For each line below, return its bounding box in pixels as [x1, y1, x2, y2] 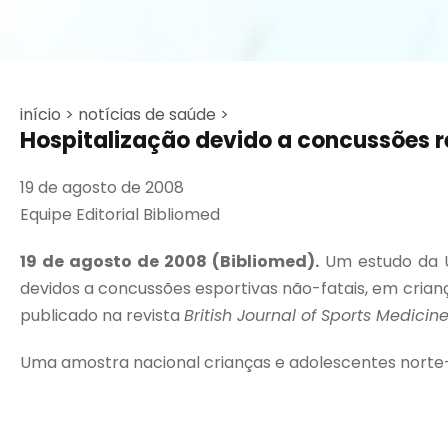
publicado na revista [20, 304, 184, 327]
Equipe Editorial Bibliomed [20, 203, 220, 226]
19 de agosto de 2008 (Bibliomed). [20, 250, 320, 273]
